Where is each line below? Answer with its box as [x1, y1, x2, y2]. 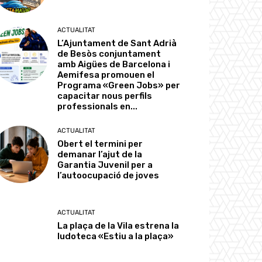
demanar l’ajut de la [57, 149, 143, 160]
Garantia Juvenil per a [57, 160, 153, 171]
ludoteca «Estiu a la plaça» [57, 230, 174, 242]
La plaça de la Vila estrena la [57, 220, 180, 231]
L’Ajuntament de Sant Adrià [57, 38, 177, 49]
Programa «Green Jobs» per [57, 80, 181, 91]
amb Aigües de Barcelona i [57, 59, 171, 70]
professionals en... [57, 101, 138, 112]
